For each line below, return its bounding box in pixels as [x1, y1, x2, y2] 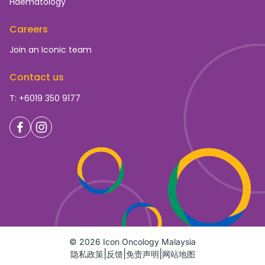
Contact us [9, 70, 64, 84]
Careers [9, 22, 48, 36]
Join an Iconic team [9, 44, 92, 56]
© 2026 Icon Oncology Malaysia [69, 237, 196, 247]
